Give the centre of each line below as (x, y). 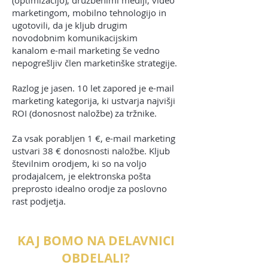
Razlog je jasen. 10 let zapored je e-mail (93, 88)
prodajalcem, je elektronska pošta (81, 176)
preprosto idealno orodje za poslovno (89, 189)
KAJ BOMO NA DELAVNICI (96, 241)
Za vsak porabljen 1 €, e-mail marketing (94, 138)
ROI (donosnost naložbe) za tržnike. (84, 113)
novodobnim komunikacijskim (75, 38)
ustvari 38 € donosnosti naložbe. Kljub (91, 151)
